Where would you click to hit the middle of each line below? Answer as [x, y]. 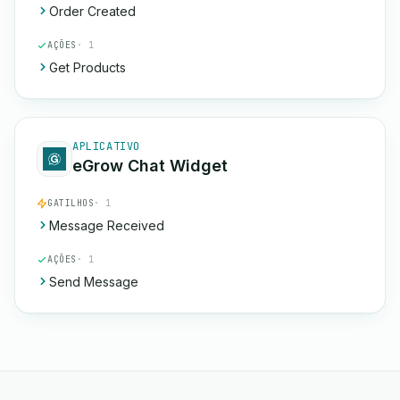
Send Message [94, 282]
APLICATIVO [106, 146]
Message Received [107, 225]
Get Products [87, 67]
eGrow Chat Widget [150, 166]
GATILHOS [71, 203]
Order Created [92, 11]
